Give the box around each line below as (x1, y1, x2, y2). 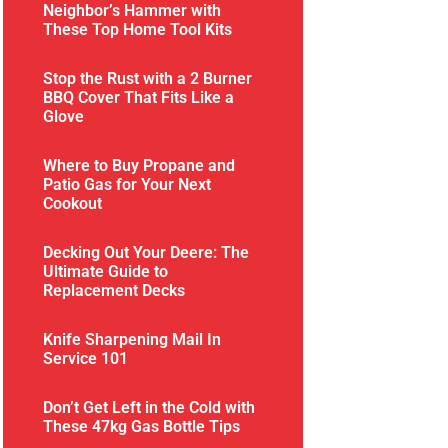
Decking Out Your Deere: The (43, 242, 250, 262)
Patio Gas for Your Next (43, 174, 212, 194)
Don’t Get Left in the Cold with (43, 397, 256, 417)
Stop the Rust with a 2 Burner (43, 68, 253, 88)
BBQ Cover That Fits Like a (43, 87, 235, 107)
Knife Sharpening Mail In (43, 329, 222, 349)
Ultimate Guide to (43, 261, 169, 281)
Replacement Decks (43, 280, 186, 300)
